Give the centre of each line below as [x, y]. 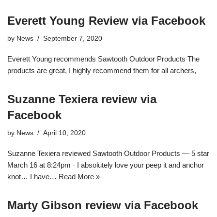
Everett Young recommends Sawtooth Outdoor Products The [103, 59]
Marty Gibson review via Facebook [103, 205]
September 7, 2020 [73, 38]
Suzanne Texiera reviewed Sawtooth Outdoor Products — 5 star [108, 153]
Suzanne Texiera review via [82, 99]
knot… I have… [33, 176]
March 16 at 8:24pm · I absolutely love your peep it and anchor [106, 165]
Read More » [79, 176]
